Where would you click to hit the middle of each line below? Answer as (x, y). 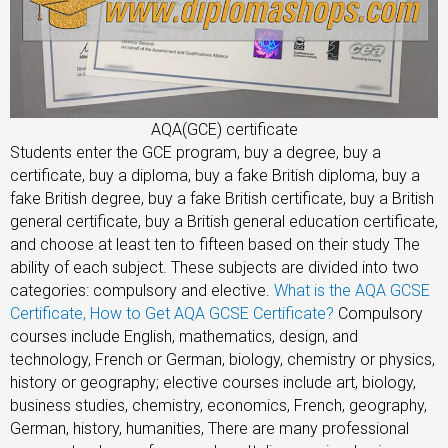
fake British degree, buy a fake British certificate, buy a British (222, 198)
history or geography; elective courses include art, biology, (213, 382)
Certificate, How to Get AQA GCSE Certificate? (172, 313)
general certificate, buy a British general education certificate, (224, 221)
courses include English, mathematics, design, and (184, 336)
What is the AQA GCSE (352, 290)
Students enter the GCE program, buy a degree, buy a (195, 152)
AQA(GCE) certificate (224, 129)
